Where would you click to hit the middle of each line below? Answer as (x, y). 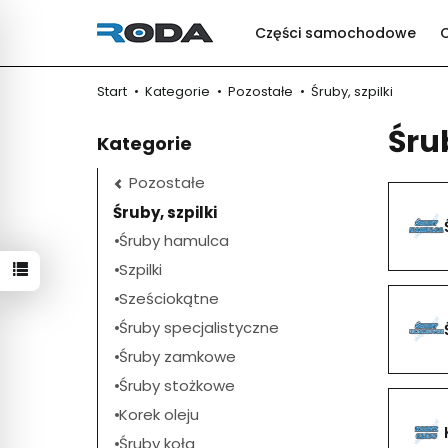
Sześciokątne (169, 299)
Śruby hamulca (174, 241)
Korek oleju (159, 415)
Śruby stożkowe (177, 386)
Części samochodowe (335, 33)
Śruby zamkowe (177, 357)
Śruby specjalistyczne (199, 328)
